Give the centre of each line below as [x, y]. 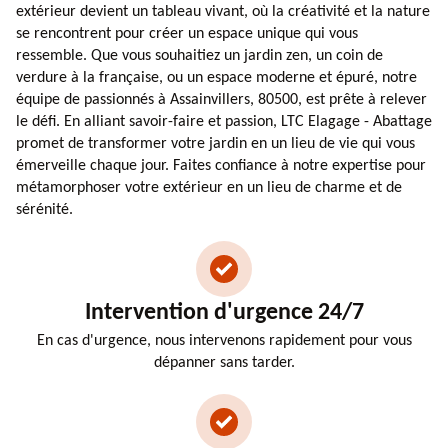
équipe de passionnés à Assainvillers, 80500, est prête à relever [221, 99]
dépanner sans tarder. [224, 362]
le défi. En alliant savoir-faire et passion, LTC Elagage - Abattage [224, 121]
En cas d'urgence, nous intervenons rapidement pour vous [224, 340]
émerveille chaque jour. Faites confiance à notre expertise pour [221, 165]
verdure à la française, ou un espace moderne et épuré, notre [216, 77]
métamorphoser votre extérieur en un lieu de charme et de [209, 187]
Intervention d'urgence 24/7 [224, 312]
